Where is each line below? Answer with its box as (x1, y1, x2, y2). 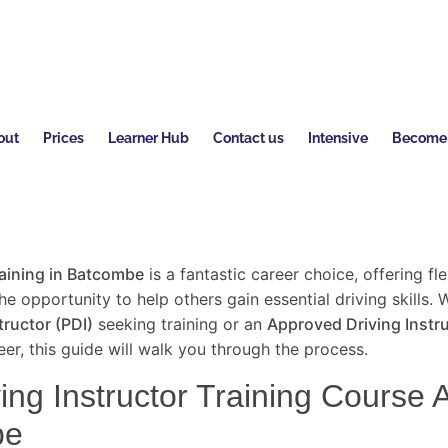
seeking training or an (93, 314, 267, 335)
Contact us (212, 130, 284, 147)
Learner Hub (107, 130, 189, 147)
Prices (42, 130, 84, 147)
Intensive (307, 130, 368, 147)
